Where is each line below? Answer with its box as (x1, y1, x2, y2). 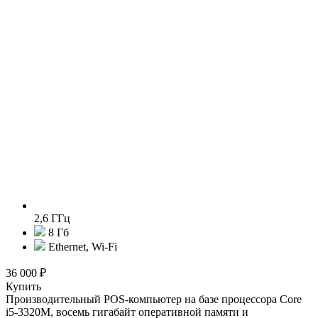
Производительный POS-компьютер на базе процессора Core (6, 292, 302, 305)
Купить (6, 280, 41, 292)
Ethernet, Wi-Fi (45, 240, 117, 253)
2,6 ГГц (34, 212, 70, 224)
